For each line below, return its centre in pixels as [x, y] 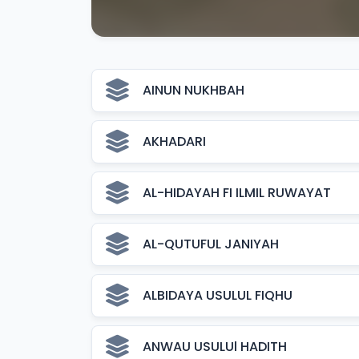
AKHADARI [174, 141]
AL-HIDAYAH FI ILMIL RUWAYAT [237, 193]
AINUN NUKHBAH [194, 90]
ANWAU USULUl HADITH [215, 347]
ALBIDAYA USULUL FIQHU [218, 295]
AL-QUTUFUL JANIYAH [211, 244]
